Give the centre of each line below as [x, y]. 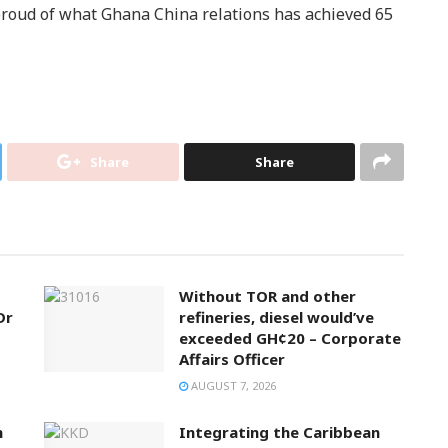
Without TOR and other [267, 296]
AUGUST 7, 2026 [232, 386]
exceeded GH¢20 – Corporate [290, 338]
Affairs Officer [232, 359]
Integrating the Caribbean [279, 432]
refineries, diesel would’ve [276, 317]
